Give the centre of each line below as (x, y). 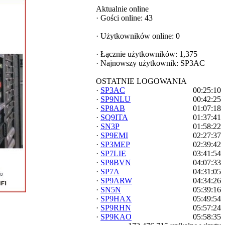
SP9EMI (114, 135)
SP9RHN (116, 208)
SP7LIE (113, 153)
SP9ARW (116, 181)
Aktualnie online (122, 9)
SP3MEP (115, 144)
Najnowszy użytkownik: (139, 63)
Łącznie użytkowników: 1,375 (148, 54)
